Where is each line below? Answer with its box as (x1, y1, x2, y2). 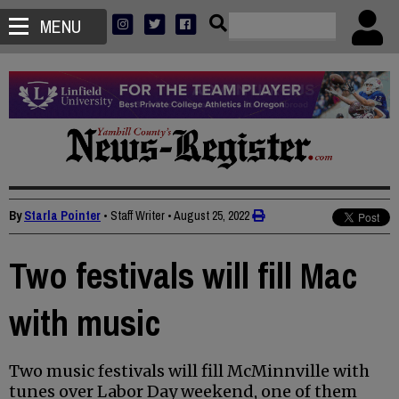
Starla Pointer (24, 208, 101, 224)
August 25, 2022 (174, 208, 249, 224)
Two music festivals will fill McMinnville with (9, 361, 370, 382)
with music (9, 299, 160, 347)
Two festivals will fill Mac (9, 252, 357, 300)
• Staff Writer (103, 208, 165, 224)
